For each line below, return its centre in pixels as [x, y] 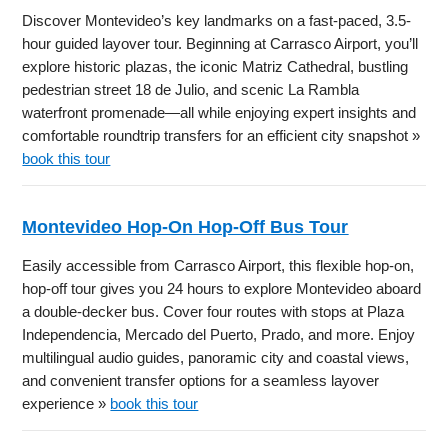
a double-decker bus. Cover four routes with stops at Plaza [213, 312]
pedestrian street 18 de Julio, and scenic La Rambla [191, 90]
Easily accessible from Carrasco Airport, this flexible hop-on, [218, 266]
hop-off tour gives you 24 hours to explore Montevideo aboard [222, 289]
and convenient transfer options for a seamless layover [201, 381]
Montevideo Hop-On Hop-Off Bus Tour [185, 227]
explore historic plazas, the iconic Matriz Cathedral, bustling [215, 67]
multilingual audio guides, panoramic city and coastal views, [216, 358]
